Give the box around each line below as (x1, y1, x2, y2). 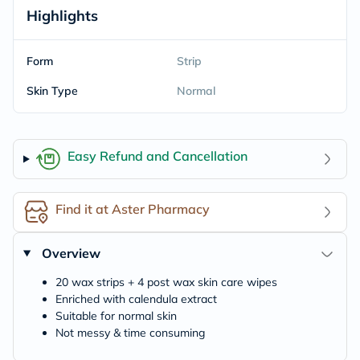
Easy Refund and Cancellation (67, 147, 247, 164)
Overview (41, 245, 100, 261)
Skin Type (27, 84, 78, 98)
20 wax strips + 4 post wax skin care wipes (55, 275, 277, 289)
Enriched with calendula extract (55, 292, 217, 306)
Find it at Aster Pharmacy (55, 200, 210, 217)
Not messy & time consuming (55, 325, 205, 340)
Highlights (27, 6, 98, 25)
